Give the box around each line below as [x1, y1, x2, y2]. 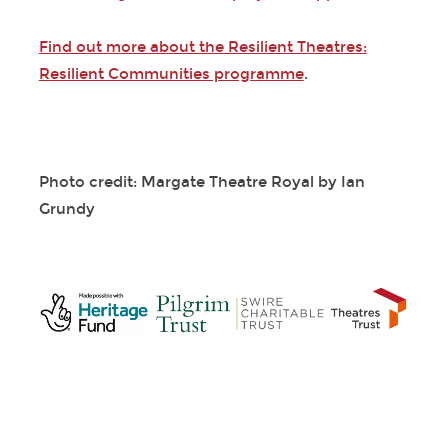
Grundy [38, 200, 95, 219]
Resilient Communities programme [38, 65, 304, 84]
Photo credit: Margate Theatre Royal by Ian [38, 173, 365, 192]
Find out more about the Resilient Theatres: [38, 38, 367, 57]
